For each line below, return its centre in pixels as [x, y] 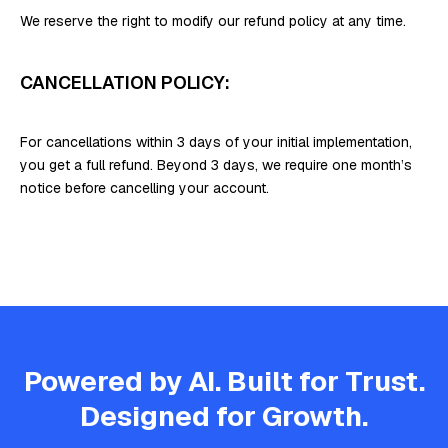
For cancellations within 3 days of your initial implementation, [216, 142]
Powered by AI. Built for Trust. [224, 381]
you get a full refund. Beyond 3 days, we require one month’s [216, 165]
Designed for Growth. [224, 416]
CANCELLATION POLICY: [125, 82]
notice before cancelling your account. [144, 188]
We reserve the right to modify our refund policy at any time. [213, 21]
